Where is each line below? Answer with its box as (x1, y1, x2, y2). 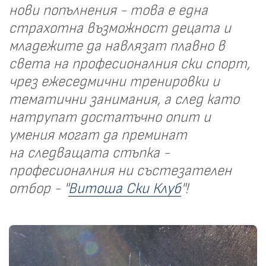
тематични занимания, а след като (9, 92, 239, 107)
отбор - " (9, 181, 68, 196)
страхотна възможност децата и (9, 21, 231, 36)
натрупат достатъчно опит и (9, 110, 211, 125)
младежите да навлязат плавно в (9, 39, 225, 53)
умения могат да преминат (9, 128, 187, 142)
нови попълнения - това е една (9, 3, 208, 18)
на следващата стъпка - (9, 145, 170, 160)
